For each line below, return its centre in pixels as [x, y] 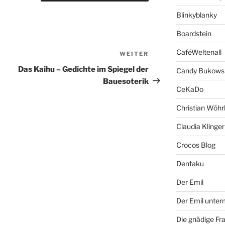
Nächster [166, 55]
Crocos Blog [196, 145]
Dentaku [190, 164]
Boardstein [194, 34]
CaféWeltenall [199, 52]
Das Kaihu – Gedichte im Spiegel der [84, 69]
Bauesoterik [126, 81]
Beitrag [163, 67]
